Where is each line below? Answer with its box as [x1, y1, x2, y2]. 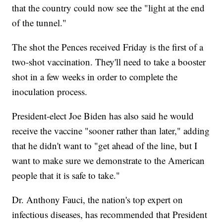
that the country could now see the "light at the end [12, 1, 205, 14]
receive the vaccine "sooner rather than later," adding [12, 124, 210, 137]
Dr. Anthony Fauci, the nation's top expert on [12, 193, 183, 206]
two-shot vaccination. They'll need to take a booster [12, 55, 206, 68]
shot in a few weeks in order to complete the [12, 70, 178, 83]
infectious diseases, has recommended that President [12, 208, 208, 221]
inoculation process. [12, 85, 88, 98]
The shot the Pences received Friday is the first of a [12, 41, 204, 54]
